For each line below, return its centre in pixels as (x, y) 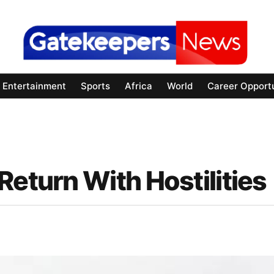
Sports (95, 86)
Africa (139, 86)
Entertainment (34, 86)
